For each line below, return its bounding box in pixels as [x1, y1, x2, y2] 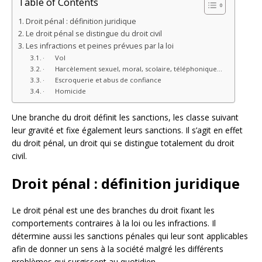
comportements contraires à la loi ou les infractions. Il [12, 217, 216, 229]
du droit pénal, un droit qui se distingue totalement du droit [12, 137, 235, 149]
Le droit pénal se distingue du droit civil [25, 28, 162, 39]
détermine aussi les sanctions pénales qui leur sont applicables [12, 230, 248, 242]
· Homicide [43, 86, 87, 95]
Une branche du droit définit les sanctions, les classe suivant [12, 111, 239, 123]
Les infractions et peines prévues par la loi [25, 40, 174, 51]
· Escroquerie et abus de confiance [43, 75, 162, 84]
